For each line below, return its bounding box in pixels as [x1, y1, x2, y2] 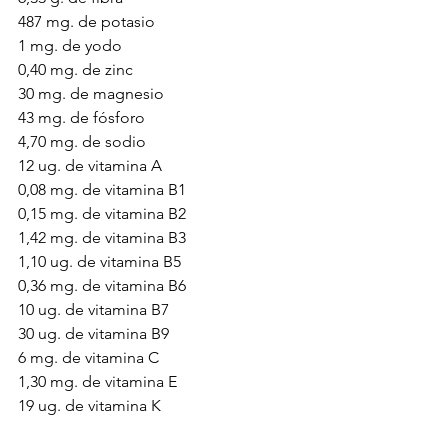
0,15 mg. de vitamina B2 [18, 204, 186, 223]
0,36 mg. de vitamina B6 [18, 276, 190, 295]
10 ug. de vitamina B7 [18, 300, 169, 319]
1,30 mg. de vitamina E [18, 372, 177, 391]
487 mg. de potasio [18, 12, 159, 31]
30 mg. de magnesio [18, 84, 164, 103]
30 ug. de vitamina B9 [18, 324, 173, 343]
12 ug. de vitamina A [18, 156, 166, 175]
